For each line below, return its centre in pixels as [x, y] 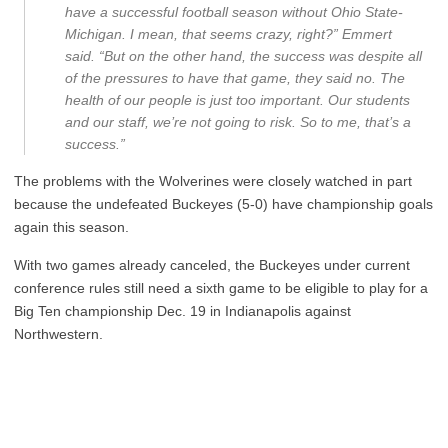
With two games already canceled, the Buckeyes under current [212, 265]
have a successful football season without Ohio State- [234, 12]
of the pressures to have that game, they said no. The [235, 78]
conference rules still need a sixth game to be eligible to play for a [221, 288]
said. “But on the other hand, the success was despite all [243, 56]
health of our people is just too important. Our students [237, 100]
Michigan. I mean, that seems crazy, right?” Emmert [228, 34]
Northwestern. [58, 334]
